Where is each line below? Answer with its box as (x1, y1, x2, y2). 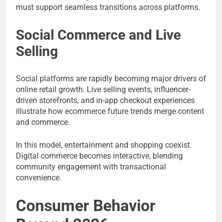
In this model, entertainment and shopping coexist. (16, 140, 192, 150)
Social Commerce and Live (16, 26, 181, 43)
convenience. (16, 172, 61, 182)
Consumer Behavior (16, 196, 156, 216)
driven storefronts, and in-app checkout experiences (16, 95, 195, 105)
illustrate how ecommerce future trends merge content (16, 106, 204, 116)
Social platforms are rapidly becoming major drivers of (16, 73, 206, 83)
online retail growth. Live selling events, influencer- (16, 84, 190, 94)
